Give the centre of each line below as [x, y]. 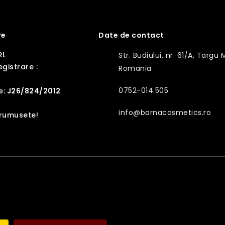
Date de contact [131, 35]
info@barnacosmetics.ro [165, 113]
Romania [135, 68]
